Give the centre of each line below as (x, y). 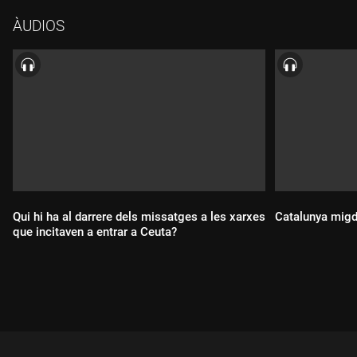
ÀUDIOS (39, 26)
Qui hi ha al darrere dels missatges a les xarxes (139, 217)
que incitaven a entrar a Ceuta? (95, 232)
